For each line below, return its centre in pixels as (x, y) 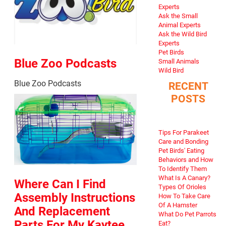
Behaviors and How (186, 159)
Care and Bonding (183, 141)
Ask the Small (178, 16)
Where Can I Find (60, 183)
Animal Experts (179, 25)
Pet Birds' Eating (181, 150)
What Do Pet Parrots (187, 214)
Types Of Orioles (182, 187)
